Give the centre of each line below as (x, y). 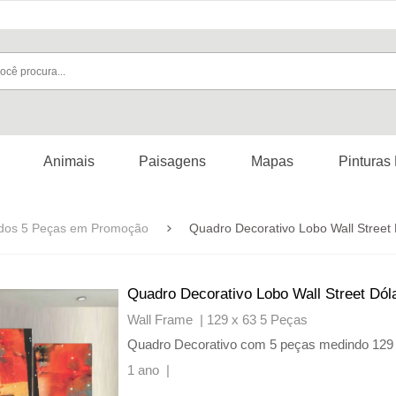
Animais (69, 161)
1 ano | (150, 370)
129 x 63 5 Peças (257, 320)
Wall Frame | (167, 320)
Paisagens (172, 161)
